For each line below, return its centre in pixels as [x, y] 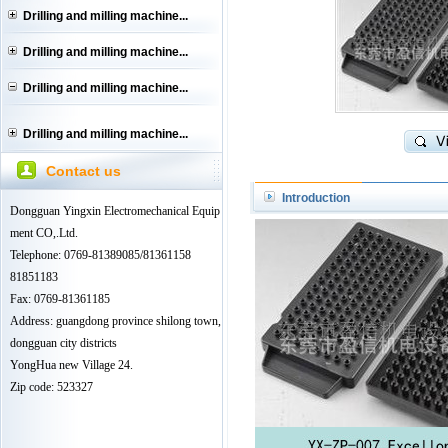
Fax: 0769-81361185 [60, 299]
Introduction [316, 198]
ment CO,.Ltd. [44, 233]
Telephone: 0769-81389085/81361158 [100, 255]
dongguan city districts [63, 343]
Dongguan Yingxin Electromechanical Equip [115, 211]
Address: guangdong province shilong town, [115, 321]
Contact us [83, 171]
